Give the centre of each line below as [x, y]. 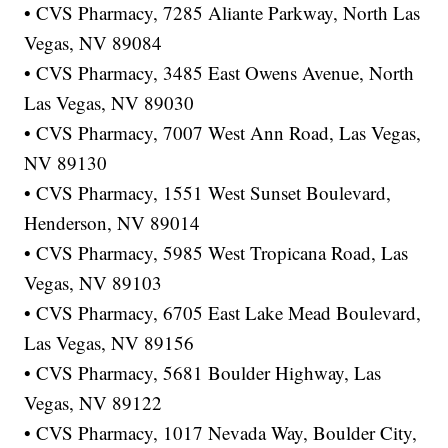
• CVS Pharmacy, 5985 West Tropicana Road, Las [216, 253]
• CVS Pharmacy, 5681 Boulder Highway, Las [203, 373]
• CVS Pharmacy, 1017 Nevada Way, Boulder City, [221, 433]
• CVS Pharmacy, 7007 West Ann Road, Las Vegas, [223, 133]
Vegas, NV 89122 [93, 403]
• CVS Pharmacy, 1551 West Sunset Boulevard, [208, 193]
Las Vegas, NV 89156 [109, 343]
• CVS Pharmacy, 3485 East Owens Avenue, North [219, 73]
